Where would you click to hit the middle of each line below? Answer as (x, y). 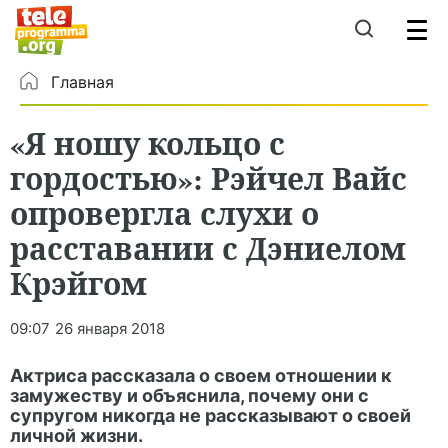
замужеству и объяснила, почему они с (189, 395)
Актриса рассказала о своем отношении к (201, 375)
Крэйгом (78, 283)
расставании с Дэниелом (208, 248)
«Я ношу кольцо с (147, 143)
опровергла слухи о (164, 213)
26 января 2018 (110, 328)
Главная (82, 82)
